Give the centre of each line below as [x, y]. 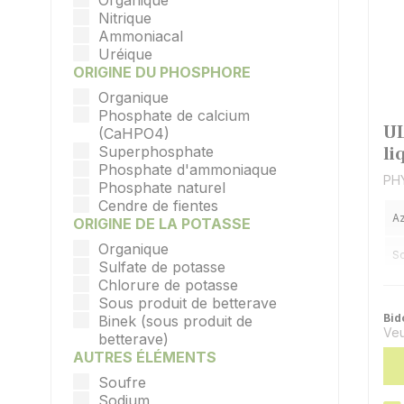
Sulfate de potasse [162, 267]
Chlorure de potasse [168, 285]
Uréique [125, 54]
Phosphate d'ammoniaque [188, 170]
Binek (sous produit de [175, 321]
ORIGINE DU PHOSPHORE [162, 72]
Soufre [122, 382]
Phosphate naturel [162, 188]
